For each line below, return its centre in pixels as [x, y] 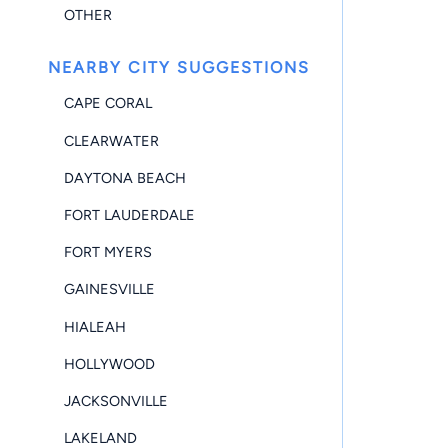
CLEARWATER [111, 140]
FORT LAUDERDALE [129, 214]
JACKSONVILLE [116, 400]
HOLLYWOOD [109, 363]
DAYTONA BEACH [125, 177]
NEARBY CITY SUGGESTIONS [179, 67]
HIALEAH [95, 326]
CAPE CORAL [108, 103]
